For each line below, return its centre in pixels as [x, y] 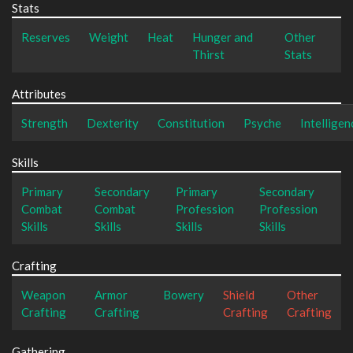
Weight [109, 37]
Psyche [262, 123]
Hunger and [223, 37]
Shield [239, 294]
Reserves [46, 37]
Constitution [191, 123]
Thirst [208, 54]
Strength [45, 123]
